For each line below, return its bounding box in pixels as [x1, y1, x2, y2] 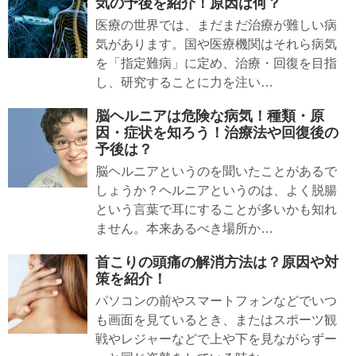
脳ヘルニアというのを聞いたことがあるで [95, 164, 337, 179]
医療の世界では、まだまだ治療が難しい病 [95, 18, 337, 33]
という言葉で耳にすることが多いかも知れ [95, 203, 337, 217]
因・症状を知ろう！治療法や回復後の [95, 125, 339, 141]
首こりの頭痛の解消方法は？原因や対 [95, 254, 339, 271]
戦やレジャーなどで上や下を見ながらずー [95, 332, 337, 346]
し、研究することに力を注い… [95, 75, 273, 90]
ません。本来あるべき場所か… [95, 222, 273, 236]
